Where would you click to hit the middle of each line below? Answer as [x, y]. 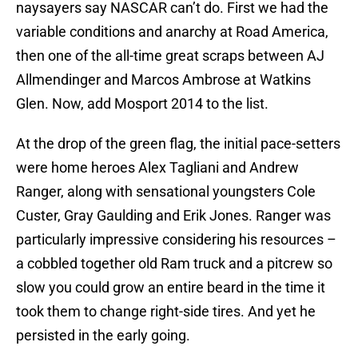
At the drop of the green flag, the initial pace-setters [178, 144]
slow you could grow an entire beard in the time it [171, 288]
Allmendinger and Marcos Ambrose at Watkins [163, 80]
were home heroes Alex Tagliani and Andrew [157, 168]
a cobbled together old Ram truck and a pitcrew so [174, 264]
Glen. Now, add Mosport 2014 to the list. [142, 104]
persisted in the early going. [103, 336]
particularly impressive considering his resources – [176, 240]
